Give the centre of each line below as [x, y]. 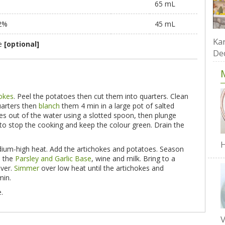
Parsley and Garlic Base [53, 158]
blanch [49, 106]
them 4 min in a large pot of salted [117, 106]
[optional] [22, 44]
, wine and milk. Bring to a [133, 158]
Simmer [27, 168]
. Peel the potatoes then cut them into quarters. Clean [101, 96]
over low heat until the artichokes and [101, 168]
